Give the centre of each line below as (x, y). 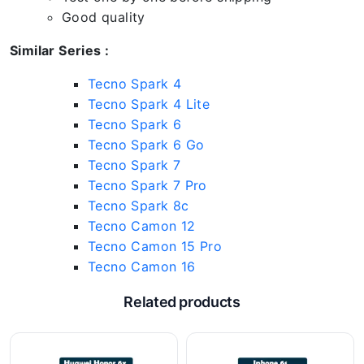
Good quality (104, 17)
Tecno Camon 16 (142, 266)
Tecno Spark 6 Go (146, 145)
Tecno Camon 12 (142, 226)
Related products (182, 302)
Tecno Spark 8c (139, 206)
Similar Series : (60, 50)
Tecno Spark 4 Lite (149, 104)
